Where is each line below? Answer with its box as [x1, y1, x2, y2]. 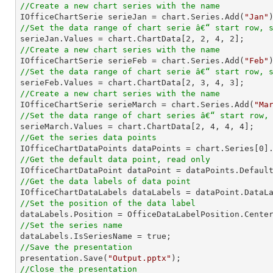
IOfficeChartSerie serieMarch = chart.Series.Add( [20, 100, 254, 109]
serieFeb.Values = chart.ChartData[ [20, 78, 186, 87]
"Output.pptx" [108, 253, 171, 263]
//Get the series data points [20, 133, 157, 142]
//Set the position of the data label [20, 199, 196, 208]
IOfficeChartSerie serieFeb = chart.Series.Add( [20, 56, 244, 65]
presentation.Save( [20, 253, 108, 263]
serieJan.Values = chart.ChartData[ [20, 34, 186, 43]
